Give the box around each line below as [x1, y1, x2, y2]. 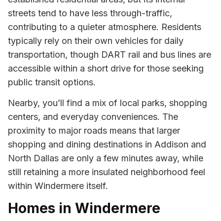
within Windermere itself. [8, 181, 108, 191]
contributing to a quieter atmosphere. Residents [8, 21, 201, 32]
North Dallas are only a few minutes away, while [8, 153, 203, 164]
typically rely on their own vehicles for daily [8, 35, 184, 46]
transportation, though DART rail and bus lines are [8, 49, 211, 60]
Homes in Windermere [8, 199, 160, 217]
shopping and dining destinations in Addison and [8, 139, 206, 150]
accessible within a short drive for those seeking [8, 63, 204, 74]
